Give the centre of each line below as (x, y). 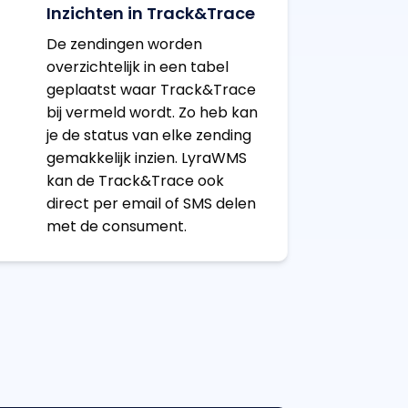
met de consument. (116, 227)
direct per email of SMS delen (151, 204)
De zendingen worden (124, 45)
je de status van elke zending (148, 136)
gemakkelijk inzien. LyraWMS (146, 158)
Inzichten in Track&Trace (150, 14)
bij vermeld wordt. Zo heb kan (152, 113)
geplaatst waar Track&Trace (151, 90)
